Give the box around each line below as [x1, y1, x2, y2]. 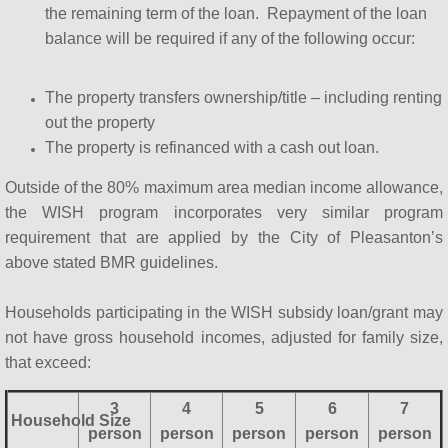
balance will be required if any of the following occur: [45, 30, 415, 48]
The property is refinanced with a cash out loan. [45, 139, 379, 157]
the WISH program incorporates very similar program [5, 204, 443, 222]
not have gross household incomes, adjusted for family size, [5, 329, 443, 347]
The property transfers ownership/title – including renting [45, 89, 442, 107]
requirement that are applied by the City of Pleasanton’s [5, 229, 443, 247]
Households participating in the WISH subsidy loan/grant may [5, 304, 443, 322]
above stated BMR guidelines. [5, 254, 218, 272]
